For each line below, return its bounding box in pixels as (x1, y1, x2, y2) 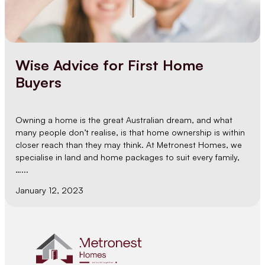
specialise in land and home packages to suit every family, (15, 151, 240, 162)
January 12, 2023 (15, 185, 84, 196)
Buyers (15, 73, 62, 91)
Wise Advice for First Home (15, 56, 204, 74)
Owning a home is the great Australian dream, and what (15, 114, 233, 125)
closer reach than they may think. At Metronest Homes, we (15, 139, 243, 150)
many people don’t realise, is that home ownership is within (15, 127, 245, 137)
